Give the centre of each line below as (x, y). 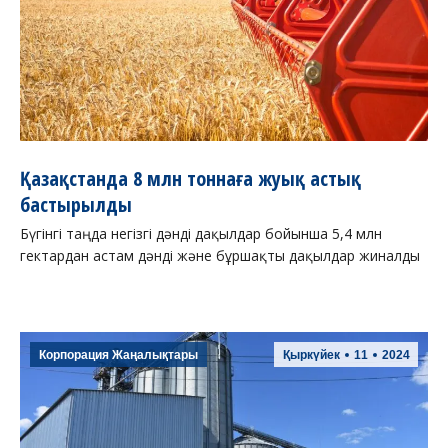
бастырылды (76, 205)
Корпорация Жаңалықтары (118, 355)
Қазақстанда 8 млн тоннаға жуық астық (190, 179)
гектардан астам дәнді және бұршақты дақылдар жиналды (220, 256)
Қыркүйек (311, 355)
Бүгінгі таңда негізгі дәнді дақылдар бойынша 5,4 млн (201, 234)
